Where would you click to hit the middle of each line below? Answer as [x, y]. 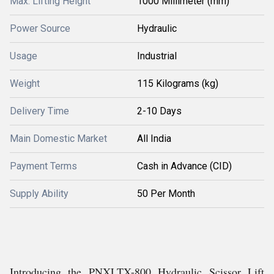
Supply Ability [39, 194]
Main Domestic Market [58, 139]
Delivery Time [39, 111]
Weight [25, 83]
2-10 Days [159, 111]
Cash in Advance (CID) [184, 166]
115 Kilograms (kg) [178, 83]
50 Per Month [166, 194]
